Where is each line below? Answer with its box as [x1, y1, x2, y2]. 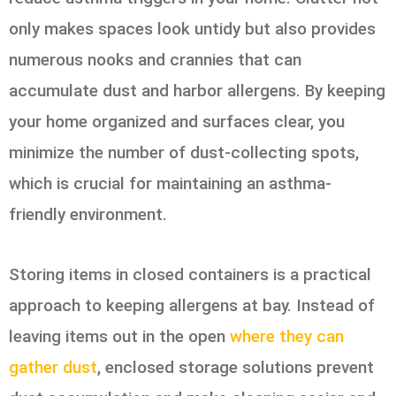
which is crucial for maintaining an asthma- [9, 172, 331, 194]
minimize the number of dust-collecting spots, [9, 141, 359, 163]
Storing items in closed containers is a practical [9, 263, 371, 285]
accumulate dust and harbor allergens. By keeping [9, 80, 385, 101]
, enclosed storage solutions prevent [97, 356, 374, 377]
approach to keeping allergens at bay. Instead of [9, 294, 375, 316]
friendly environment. [9, 203, 167, 225]
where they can [230, 325, 344, 346]
